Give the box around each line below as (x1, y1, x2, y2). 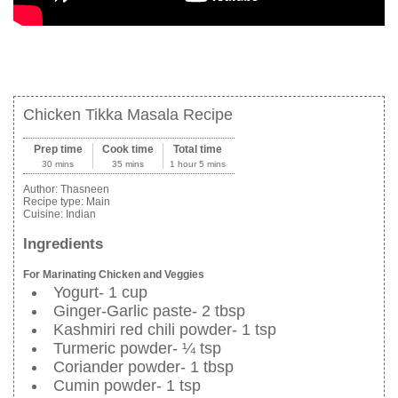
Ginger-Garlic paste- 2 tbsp (53, 301, 245, 320)
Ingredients (23, 235, 103, 252)
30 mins (42, 159, 75, 170)
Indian (66, 208, 96, 221)
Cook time (102, 143, 155, 156)
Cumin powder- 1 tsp (53, 376, 201, 394)
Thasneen (60, 183, 109, 196)
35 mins (112, 159, 145, 170)
